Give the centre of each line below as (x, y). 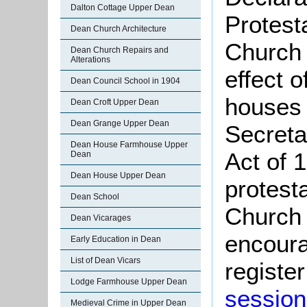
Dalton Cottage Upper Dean (123, 8)
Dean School (95, 197)
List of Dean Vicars (106, 260)
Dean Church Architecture (119, 29)
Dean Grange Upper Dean (120, 123)
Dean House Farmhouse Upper (129, 145)
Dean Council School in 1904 (125, 81)
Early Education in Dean (116, 239)
